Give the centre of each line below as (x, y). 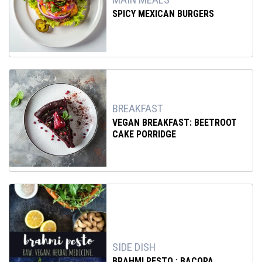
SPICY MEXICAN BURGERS (163, 13)
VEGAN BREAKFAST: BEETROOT (175, 122)
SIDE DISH (134, 247)
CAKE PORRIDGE (144, 134)
